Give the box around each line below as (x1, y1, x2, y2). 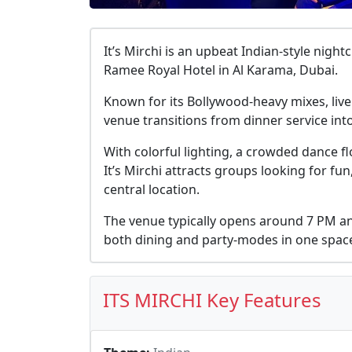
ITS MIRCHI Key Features (103, 287, 321, 313)
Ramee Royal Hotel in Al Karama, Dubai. (104, 61, 338, 79)
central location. (104, 181, 200, 198)
